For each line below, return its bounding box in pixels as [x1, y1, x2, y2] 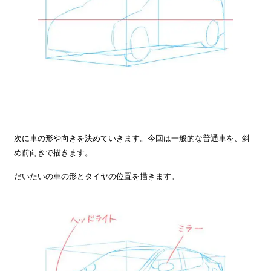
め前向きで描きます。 [14, 148, 93, 157]
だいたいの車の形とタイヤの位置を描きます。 [14, 171, 179, 181]
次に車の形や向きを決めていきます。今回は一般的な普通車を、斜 [14, 133, 250, 143]
